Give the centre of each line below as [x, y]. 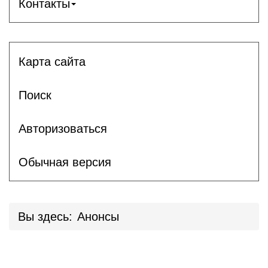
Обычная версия [65, 162]
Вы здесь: [45, 217]
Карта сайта [52, 61]
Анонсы [98, 217]
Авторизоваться [63, 128]
